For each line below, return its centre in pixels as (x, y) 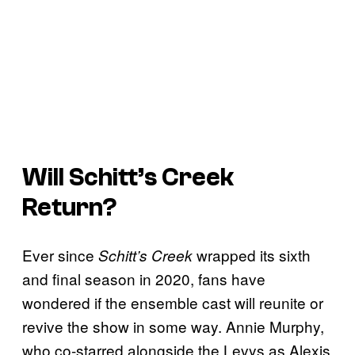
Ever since (60, 255)
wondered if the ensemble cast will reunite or (173, 303)
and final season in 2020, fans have (144, 279)
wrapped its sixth (254, 255)
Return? (70, 207)
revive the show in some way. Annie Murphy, (173, 326)
